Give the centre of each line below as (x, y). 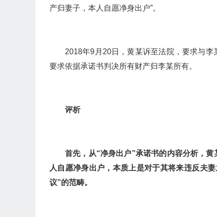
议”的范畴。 (71, 182)
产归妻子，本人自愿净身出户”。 (105, 8)
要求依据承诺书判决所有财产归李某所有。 (123, 66)
